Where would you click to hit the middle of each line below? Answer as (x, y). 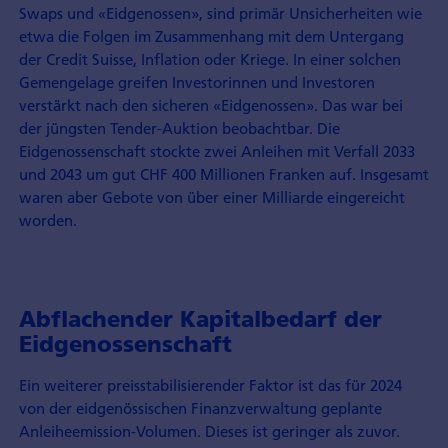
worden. (47, 220)
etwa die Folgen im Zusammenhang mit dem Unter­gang (211, 36)
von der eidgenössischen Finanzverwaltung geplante (200, 407)
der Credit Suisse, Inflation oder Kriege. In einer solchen (209, 59)
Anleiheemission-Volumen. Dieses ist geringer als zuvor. (209, 430)
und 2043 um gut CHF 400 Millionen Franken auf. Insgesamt (223, 174)
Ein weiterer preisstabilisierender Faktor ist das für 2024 (210, 384)
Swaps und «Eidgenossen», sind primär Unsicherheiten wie (220, 13)
